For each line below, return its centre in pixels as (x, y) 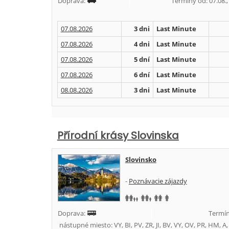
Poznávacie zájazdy (158, 181)
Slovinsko (141, 159)
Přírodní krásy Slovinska (118, 135)
